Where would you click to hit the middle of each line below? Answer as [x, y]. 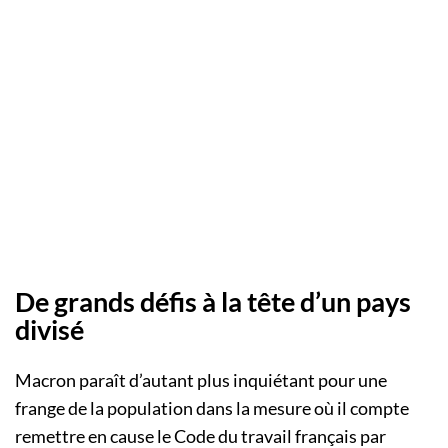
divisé [49, 329]
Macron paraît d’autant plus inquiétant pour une [201, 380]
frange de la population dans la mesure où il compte [212, 408]
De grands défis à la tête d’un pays [213, 301]
